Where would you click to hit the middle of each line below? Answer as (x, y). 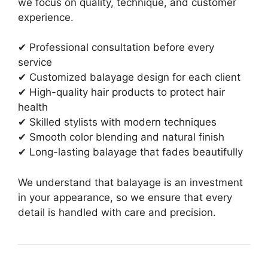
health (33, 107)
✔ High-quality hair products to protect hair (121, 92)
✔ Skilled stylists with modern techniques (117, 122)
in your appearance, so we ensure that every (125, 197)
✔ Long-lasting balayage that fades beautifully (130, 152)
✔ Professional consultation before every (116, 47)
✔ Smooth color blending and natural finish (121, 137)
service (35, 62)
